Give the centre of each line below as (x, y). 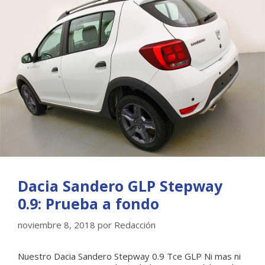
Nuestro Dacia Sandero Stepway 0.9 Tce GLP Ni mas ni (129, 256)
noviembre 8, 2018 (56, 224)
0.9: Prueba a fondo (88, 204)
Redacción (135, 224)
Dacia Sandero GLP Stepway (120, 186)
